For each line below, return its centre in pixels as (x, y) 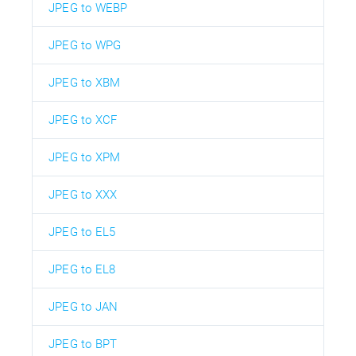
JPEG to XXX (83, 194)
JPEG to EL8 (82, 269)
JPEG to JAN (83, 306)
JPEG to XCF (83, 120)
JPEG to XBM (85, 82)
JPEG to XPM (85, 157)
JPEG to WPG (85, 45)
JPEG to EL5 (82, 232)
